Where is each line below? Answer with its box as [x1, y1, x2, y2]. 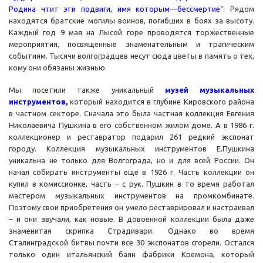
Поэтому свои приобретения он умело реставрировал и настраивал [9, 203, 254, 212]
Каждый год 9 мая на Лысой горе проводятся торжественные [9, 28, 254, 37]
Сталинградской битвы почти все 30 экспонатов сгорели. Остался [9, 238, 254, 247]
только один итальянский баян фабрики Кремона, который [9, 250, 254, 259]
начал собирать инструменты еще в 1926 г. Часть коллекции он [9, 168, 254, 177]
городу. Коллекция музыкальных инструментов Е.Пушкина [9, 144, 254, 153]
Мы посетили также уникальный [9, 86, 165, 95]
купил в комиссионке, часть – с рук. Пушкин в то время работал [9, 180, 254, 188]
